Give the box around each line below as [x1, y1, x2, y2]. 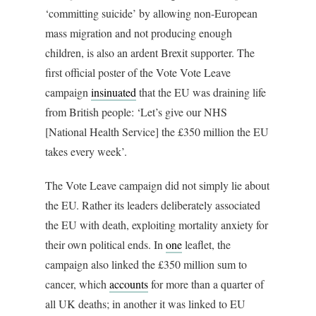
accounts [109, 276, 148, 291]
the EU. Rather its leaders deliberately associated [45, 197, 260, 212]
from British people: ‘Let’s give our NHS [45, 104, 227, 119]
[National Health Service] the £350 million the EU [45, 123, 269, 139]
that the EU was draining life [136, 84, 266, 99]
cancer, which [45, 276, 109, 291]
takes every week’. [45, 143, 127, 159]
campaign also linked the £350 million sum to [45, 256, 247, 272]
